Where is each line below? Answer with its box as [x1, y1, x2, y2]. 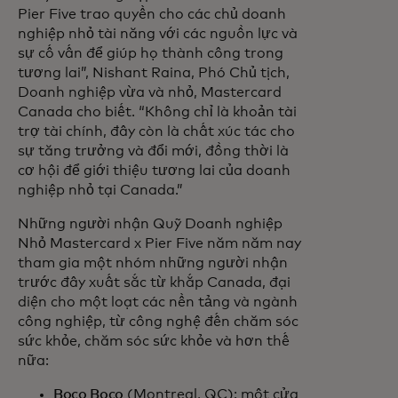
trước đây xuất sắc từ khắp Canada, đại [18, 275, 291, 290]
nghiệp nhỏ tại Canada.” [18, 183, 187, 197]
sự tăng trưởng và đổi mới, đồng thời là [18, 144, 289, 158]
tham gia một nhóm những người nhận [18, 256, 288, 270]
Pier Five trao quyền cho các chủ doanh [18, 7, 286, 21]
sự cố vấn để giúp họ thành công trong [18, 46, 283, 60]
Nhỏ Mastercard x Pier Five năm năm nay [18, 236, 301, 251]
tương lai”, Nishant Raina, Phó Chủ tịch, [18, 66, 290, 80]
